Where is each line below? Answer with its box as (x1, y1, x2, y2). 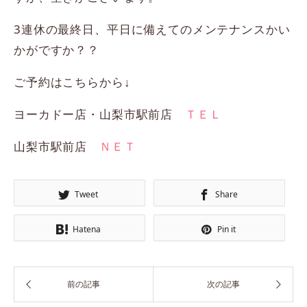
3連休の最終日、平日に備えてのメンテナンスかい (14, 21, 291, 37)
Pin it (217, 223, 236, 236)
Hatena (72, 223, 101, 236)
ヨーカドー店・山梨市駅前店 (14, 106, 185, 122)
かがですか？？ (14, 41, 99, 58)
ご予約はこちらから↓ (14, 73, 131, 90)
